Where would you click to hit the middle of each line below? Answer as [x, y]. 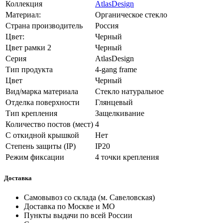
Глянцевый [114, 102]
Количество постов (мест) [49, 124]
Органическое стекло [131, 14]
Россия [107, 25]
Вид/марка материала [42, 91]
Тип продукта [29, 69]
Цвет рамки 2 [28, 47]
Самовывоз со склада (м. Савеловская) [89, 197]
